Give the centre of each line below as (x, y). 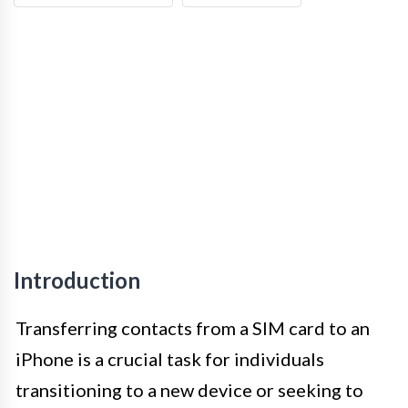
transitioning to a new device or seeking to (189, 389)
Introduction (77, 280)
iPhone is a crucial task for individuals (170, 358)
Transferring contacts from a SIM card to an (193, 327)
